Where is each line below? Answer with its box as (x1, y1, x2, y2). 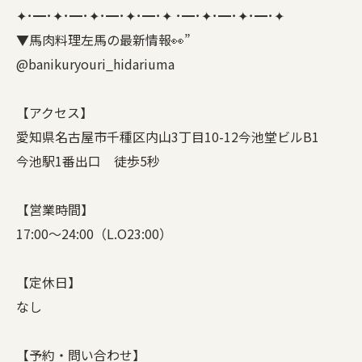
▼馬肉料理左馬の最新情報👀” (16, 29, 191, 49)
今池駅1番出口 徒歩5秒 (16, 150, 160, 170)
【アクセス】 (16, 102, 93, 122)
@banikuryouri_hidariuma (16, 53, 175, 74)
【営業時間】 (16, 199, 94, 219)
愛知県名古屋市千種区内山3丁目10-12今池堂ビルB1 (16, 126, 319, 146)
